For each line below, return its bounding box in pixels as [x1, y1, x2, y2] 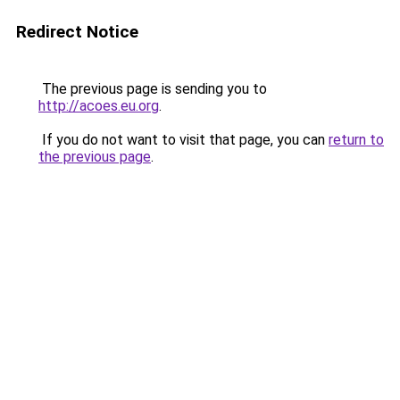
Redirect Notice [16, 21, 138, 42]
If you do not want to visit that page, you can [38, 131, 329, 148]
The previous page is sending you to [38, 80, 267, 97]
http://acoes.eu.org [38, 97, 159, 114]
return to [329, 131, 384, 148]
